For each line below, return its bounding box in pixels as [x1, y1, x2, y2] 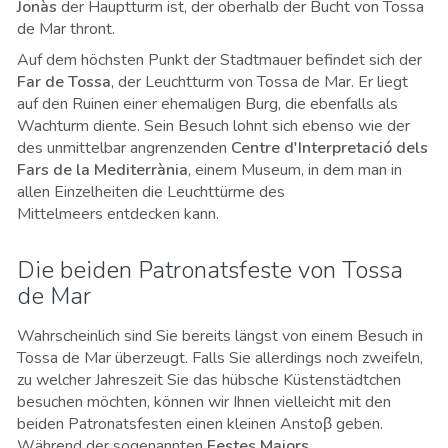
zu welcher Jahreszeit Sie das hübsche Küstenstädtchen [17, 369, 401, 392]
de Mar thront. [17, 18, 115, 41]
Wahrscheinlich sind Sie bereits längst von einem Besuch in [17, 325, 423, 348]
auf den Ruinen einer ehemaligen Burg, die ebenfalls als [17, 93, 398, 116]
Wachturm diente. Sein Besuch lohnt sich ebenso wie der [17, 115, 410, 138]
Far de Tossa [17, 71, 111, 94]
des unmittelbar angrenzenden [17, 137, 231, 160]
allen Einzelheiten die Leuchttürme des [17, 181, 285, 204]
